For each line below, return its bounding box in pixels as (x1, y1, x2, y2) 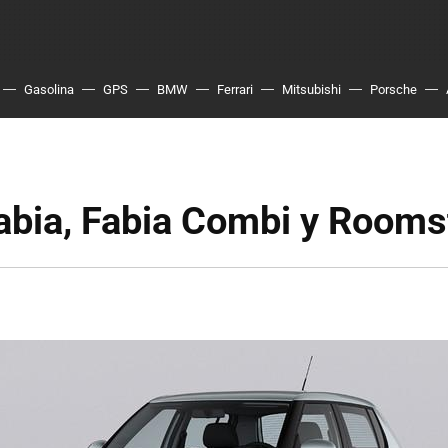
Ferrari (217, 82, 253, 97)
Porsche (370, 82, 417, 97)
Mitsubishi (282, 82, 341, 97)
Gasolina (24, 82, 74, 97)
